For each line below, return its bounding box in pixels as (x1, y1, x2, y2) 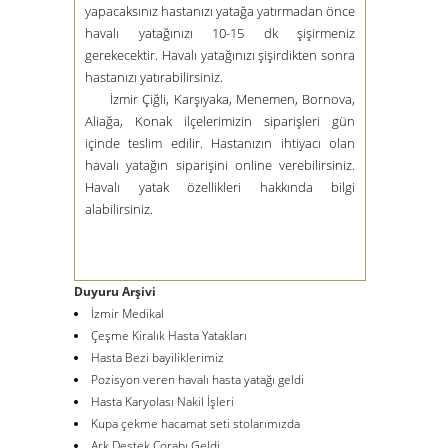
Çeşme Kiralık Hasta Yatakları (91, 327, 247, 345)
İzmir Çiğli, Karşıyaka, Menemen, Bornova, (85, 90, 355, 109)
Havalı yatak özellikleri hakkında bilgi (85, 178, 355, 197)
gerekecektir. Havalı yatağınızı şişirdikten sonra (85, 46, 355, 65)
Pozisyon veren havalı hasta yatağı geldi (91, 371, 304, 389)
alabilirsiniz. (85, 200, 153, 219)
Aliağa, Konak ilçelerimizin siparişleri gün (85, 112, 355, 131)
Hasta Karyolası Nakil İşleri (91, 393, 234, 411)
